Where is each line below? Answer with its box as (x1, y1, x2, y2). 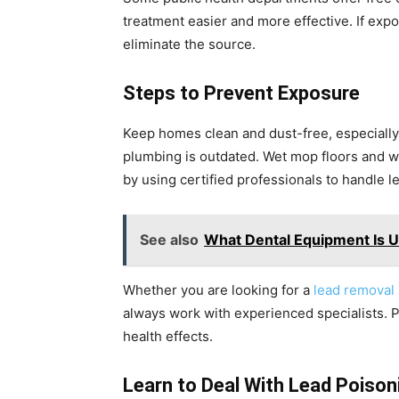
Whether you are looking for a (123, 281, 313, 298)
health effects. (123, 328, 213, 345)
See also (140, 231, 199, 248)
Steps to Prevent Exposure (123, 82, 360, 104)
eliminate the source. (123, 36, 256, 53)
